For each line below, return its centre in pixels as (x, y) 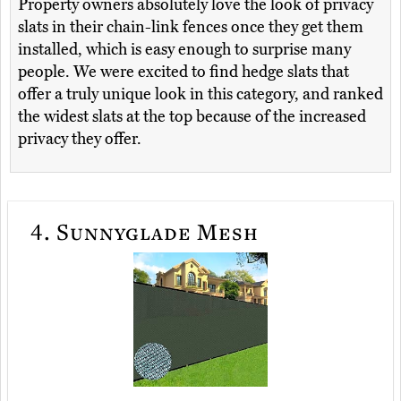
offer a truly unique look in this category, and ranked (200, 94)
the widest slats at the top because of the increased (192, 117)
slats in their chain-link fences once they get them (191, 27)
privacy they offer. (80, 139)
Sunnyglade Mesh (154, 231)
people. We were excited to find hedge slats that (183, 72)
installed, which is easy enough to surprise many (184, 50)
